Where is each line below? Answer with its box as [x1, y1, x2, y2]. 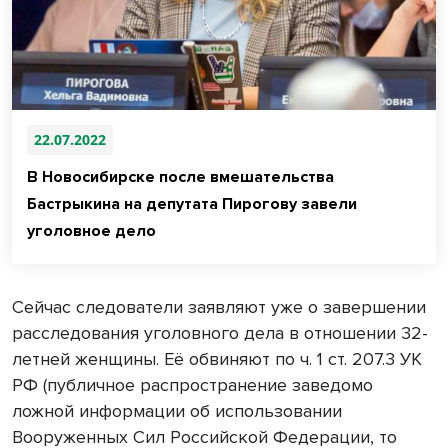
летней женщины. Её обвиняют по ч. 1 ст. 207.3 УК [12, 348, 422, 371]
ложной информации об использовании [12, 400, 342, 423]
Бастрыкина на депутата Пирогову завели [27, 194, 357, 215]
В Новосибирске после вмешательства [27, 167, 334, 188]
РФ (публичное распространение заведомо [12, 374, 373, 397]
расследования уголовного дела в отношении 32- [12, 322, 428, 345]
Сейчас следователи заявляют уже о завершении [12, 296, 426, 319]
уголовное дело [27, 221, 156, 242]
